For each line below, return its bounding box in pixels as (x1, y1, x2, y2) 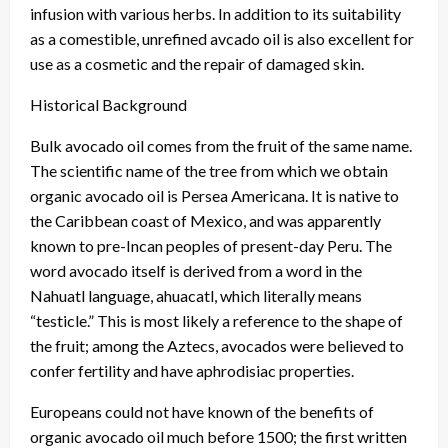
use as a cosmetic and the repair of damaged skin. (30, 54, 364, 74)
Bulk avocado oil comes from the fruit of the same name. (30, 136, 412, 156)
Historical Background (30, 95, 187, 115)
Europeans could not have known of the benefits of (30, 402, 374, 422)
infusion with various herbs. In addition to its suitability (30, 4, 401, 24)
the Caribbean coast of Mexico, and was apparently (30, 211, 381, 231)
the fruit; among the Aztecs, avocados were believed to (30, 336, 404, 356)
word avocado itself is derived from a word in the (30, 261, 362, 281)
